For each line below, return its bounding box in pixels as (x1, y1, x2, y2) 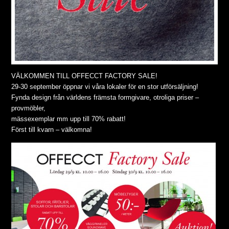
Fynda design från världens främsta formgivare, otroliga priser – (11, 94, 199, 102)
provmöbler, (11, 104, 46, 112)
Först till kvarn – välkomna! (11, 126, 93, 134)
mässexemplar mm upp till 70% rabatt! (11, 115, 126, 123)
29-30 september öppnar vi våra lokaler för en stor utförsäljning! (11, 83, 199, 91)
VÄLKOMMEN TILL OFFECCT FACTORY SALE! (11, 72, 158, 80)
